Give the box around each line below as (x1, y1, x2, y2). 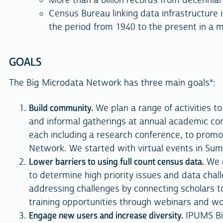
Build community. (29, 102, 93, 114)
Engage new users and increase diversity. (29, 210, 183, 222)
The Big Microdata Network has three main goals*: (9, 77, 216, 89)
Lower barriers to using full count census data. (29, 156, 204, 168)
